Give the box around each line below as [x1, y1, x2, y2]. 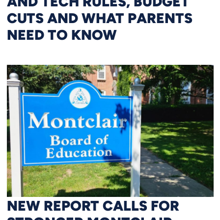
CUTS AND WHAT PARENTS [6, 9, 192, 27]
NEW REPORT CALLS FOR [6, 196, 179, 214]
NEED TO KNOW [6, 26, 117, 43]
